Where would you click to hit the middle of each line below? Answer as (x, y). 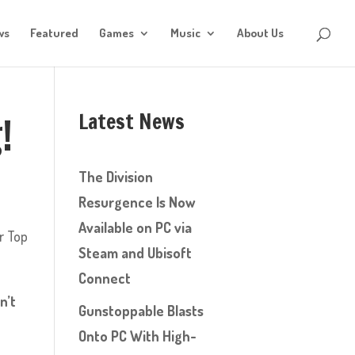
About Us (260, 33)
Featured (54, 33)
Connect (104, 278)
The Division (115, 177)
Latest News (131, 122)
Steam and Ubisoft (135, 253)
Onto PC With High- (137, 336)
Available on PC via (135, 227)
